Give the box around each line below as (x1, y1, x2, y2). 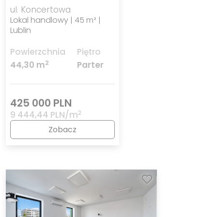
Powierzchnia (10, 46, 65, 58)
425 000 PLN (10, 96, 72, 110)
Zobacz (48, 124, 77, 136)
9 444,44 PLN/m (10, 109, 78, 121)
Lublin (10, 24, 31, 36)
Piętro (77, 46, 101, 58)
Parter (77, 59, 104, 71)
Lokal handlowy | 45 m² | (10, 14, 101, 26)
